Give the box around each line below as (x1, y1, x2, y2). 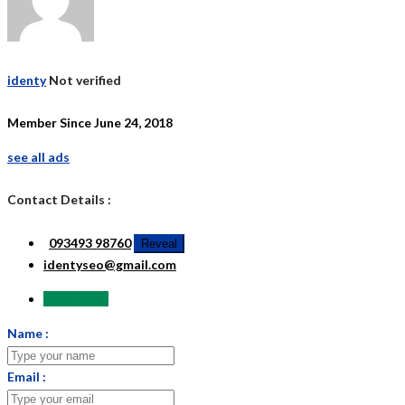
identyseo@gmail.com (43, 256, 176, 272)
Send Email (43, 290, 108, 306)
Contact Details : (7, 192, 111, 208)
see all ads (7, 149, 70, 165)
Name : (7, 325, 49, 341)
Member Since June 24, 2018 (7, 115, 173, 130)
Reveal (141, 236, 177, 250)
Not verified (49, 71, 121, 88)
